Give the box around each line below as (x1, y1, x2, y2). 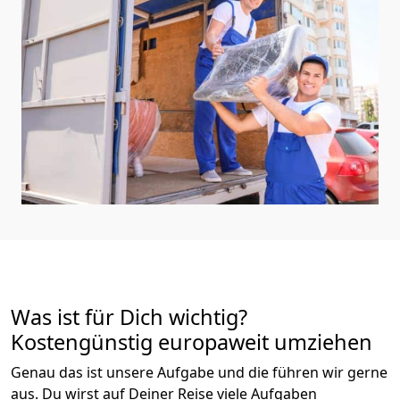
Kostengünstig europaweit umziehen (11, 327, 372, 356)
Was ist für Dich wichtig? (11, 302, 247, 331)
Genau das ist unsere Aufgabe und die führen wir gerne (11, 362, 387, 382)
